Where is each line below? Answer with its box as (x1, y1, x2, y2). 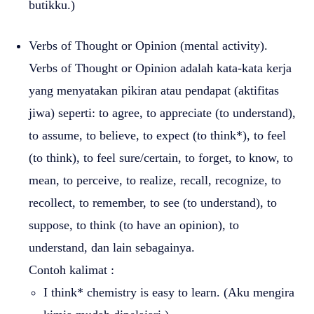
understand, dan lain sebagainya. (29, 240, 195, 254)
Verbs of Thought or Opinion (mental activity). (29, 38, 268, 53)
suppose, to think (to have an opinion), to (29, 217, 239, 232)
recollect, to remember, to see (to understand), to (29, 195, 277, 210)
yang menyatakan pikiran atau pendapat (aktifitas (29, 83, 279, 97)
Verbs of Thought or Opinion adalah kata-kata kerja (29, 60, 292, 75)
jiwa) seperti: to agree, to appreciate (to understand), (29, 105, 296, 120)
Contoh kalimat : (29, 262, 114, 277)
